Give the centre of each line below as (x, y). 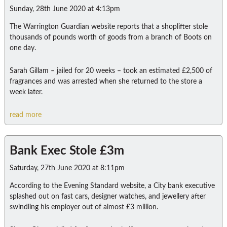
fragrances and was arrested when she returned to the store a (106, 82)
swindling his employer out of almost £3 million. (84, 207)
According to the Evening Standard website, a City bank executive (112, 186)
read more (25, 115)
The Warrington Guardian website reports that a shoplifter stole (108, 27)
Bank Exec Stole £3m (67, 151)
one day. (23, 48)
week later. (26, 92)
